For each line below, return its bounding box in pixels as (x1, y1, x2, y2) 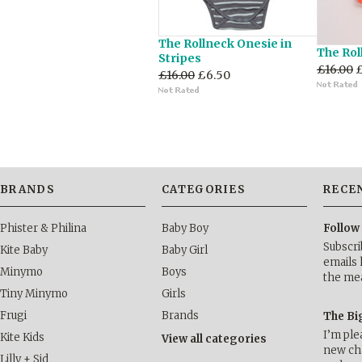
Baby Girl (162, 243, 208, 257)
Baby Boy (162, 221, 208, 235)
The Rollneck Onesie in (158, 36, 292, 51)
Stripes (158, 51, 201, 65)
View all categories (162, 332, 267, 346)
